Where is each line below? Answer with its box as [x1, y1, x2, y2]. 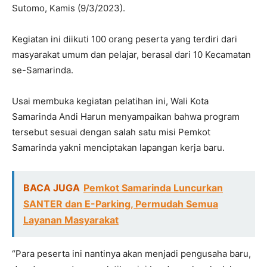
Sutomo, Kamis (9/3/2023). [12, 2, 125, 14]
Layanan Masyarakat [23, 214, 119, 226]
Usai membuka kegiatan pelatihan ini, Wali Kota [12, 95, 209, 107]
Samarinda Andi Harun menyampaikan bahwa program [12, 111, 240, 123]
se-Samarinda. [12, 64, 73, 76]
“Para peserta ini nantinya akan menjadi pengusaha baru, [12, 248, 251, 260]
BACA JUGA [23, 182, 80, 194]
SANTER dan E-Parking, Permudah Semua [23, 198, 218, 210]
